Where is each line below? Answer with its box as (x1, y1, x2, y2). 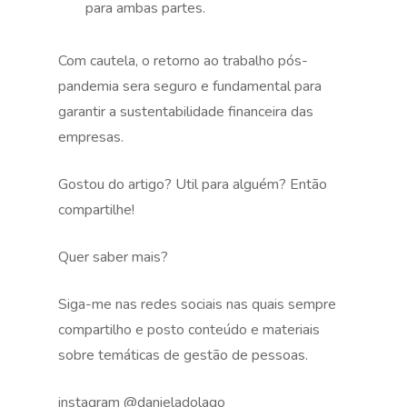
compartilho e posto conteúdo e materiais (58, 320, 320, 340)
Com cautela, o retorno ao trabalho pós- (58, 51, 308, 71)
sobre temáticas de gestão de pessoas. (58, 345, 308, 365)
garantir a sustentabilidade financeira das (58, 102, 313, 122)
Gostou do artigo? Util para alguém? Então (58, 174, 327, 194)
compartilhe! (58, 200, 134, 220)
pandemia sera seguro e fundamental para (58, 76, 322, 96)
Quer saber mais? (58, 247, 168, 267)
